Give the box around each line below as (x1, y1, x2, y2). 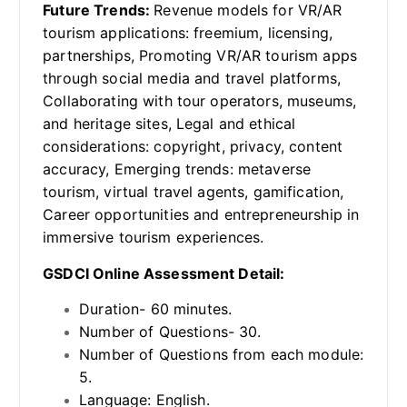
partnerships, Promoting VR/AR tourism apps (43, 46, 358, 65)
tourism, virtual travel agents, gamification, (43, 183, 344, 202)
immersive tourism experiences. (43, 228, 264, 247)
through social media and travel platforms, (43, 69, 342, 88)
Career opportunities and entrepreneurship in (43, 205, 360, 224)
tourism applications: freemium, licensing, (43, 24, 333, 43)
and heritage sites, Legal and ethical (43, 114, 296, 134)
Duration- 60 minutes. (79, 299, 233, 318)
